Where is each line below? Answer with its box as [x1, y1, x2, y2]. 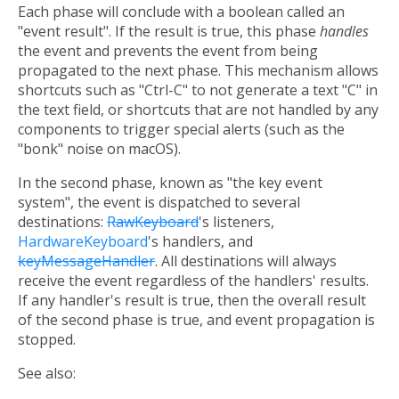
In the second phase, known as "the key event [18, 173, 322, 193]
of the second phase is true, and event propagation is [18, 310, 375, 330]
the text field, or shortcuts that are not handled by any [18, 100, 379, 120]
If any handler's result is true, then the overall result [18, 290, 366, 311]
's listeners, [199, 212, 274, 232]
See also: [18, 363, 76, 384]
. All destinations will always [155, 251, 337, 272]
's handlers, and [148, 232, 253, 252]
